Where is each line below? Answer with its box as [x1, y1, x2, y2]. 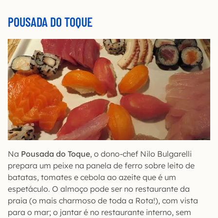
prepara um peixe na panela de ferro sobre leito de [8, 160, 195, 170]
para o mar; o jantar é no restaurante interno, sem [8, 207, 191, 217]
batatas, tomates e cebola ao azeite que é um [8, 172, 176, 182]
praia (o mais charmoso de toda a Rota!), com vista [8, 195, 198, 205]
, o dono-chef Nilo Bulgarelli [90, 148, 192, 159]
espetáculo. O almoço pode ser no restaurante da [8, 183, 190, 194]
